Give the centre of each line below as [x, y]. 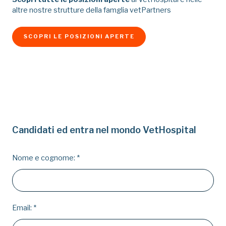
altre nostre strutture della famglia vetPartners [92, 10]
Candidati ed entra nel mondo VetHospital [104, 130]
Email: [23, 208]
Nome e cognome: [44, 158]
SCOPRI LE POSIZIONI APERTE [79, 36]
